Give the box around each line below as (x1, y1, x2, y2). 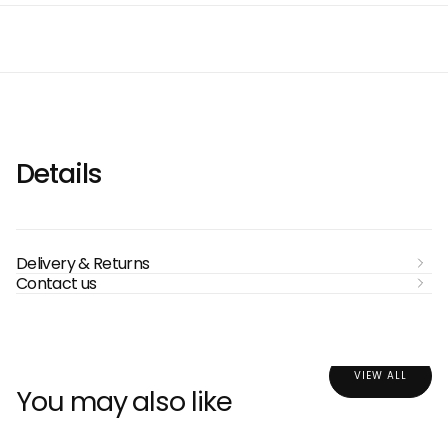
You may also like (16, 383, 232, 421)
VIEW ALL (353, 367, 407, 383)
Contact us (16, 271, 97, 295)
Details (16, 154, 102, 192)
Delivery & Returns (16, 251, 150, 275)
